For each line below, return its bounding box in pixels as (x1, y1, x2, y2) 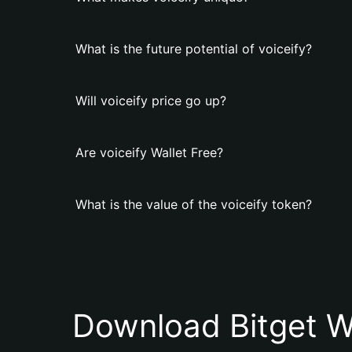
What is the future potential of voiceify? (75, 41, 312, 57)
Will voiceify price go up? (75, 93, 226, 108)
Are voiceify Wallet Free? (75, 145, 223, 160)
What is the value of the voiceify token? (75, 196, 312, 212)
